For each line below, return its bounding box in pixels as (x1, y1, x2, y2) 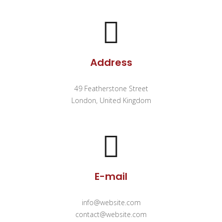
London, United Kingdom (71, 96, 151, 105)
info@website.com (81, 198, 141, 207)
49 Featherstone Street (74, 84, 148, 93)
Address (90, 55, 132, 69)
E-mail (95, 169, 127, 183)
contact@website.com (75, 210, 147, 219)
